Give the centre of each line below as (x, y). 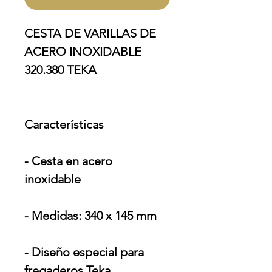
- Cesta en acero (68, 161)
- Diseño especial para (84, 252)
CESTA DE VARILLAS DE (90, 34)
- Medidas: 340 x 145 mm (90, 216)
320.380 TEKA (60, 70)
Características (64, 125)
